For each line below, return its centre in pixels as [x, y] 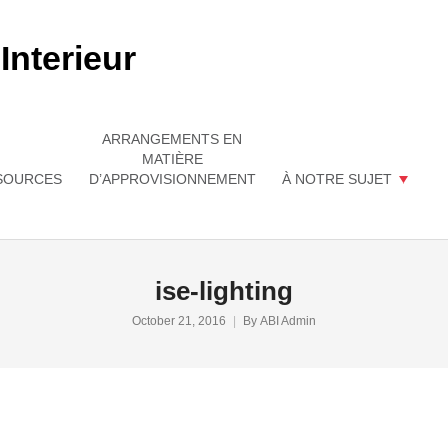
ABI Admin [288, 321]
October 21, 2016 [179, 321]
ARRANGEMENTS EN [172, 139]
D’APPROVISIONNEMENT [172, 179]
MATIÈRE [172, 159]
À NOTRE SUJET [337, 179]
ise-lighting [224, 291]
